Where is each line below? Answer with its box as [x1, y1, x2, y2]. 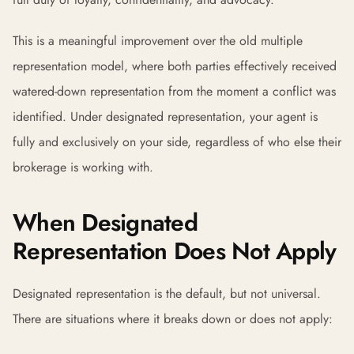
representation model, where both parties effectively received [13, 57, 337, 75]
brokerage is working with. [13, 158, 153, 176]
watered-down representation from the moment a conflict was [13, 82, 336, 100]
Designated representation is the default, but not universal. [13, 284, 321, 303]
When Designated [13, 205, 198, 239]
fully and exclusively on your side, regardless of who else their [13, 133, 341, 151]
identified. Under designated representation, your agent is [13, 107, 318, 126]
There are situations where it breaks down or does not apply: [13, 310, 333, 328]
